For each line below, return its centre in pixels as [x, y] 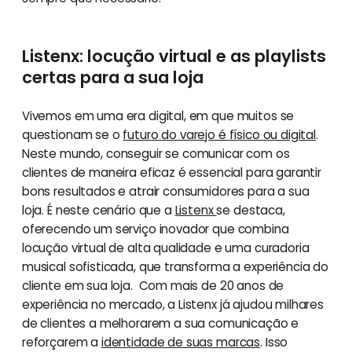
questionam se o [72, 134]
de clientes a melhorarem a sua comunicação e [160, 323]
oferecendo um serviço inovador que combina [155, 229]
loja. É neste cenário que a [98, 210]
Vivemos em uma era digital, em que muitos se [158, 115]
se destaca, [251, 210]
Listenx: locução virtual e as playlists [174, 56]
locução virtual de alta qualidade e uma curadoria [165, 247]
